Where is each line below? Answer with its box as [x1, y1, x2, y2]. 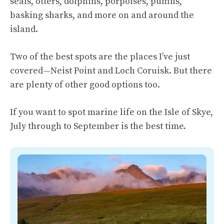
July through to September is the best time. [10, 120, 186, 132]
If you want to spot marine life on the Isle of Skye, [10, 106, 213, 118]
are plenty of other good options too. [10, 78, 160, 90]
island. [10, 23, 38, 35]
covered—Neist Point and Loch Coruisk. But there [10, 64, 212, 76]
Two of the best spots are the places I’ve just [10, 50, 190, 62]
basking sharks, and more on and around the [10, 9, 194, 21]
